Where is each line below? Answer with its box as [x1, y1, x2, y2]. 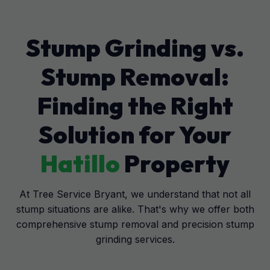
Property [120, 148, 230, 178]
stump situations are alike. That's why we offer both [16, 203, 254, 215]
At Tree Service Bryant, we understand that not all [19, 188, 251, 200]
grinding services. [95, 233, 175, 245]
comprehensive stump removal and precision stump [16, 218, 254, 230]
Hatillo [40, 148, 120, 178]
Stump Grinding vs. [26, 33, 244, 63]
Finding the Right [37, 90, 233, 121]
